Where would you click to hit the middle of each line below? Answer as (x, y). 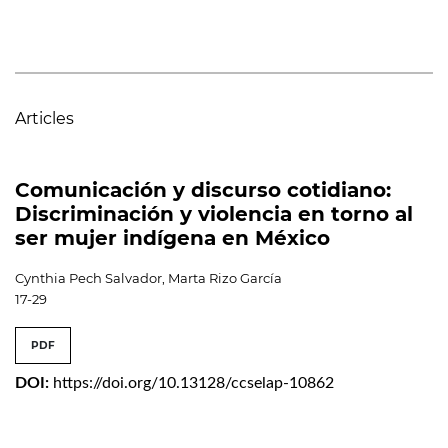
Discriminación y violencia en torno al (214, 214)
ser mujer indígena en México (172, 238)
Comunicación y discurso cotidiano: (203, 190)
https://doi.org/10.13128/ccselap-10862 (193, 383)
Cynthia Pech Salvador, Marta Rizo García (148, 278)
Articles (44, 119)
